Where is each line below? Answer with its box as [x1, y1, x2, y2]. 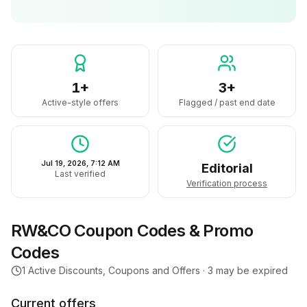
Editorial [201, 161, 253, 175]
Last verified [55, 169, 106, 179]
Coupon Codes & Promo [71, 221, 254, 241]
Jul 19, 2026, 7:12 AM [40, 159, 120, 168]
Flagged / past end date [178, 97, 275, 108]
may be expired [213, 265, 288, 276]
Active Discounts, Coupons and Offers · [25, 265, 208, 276]
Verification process [186, 178, 267, 188]
